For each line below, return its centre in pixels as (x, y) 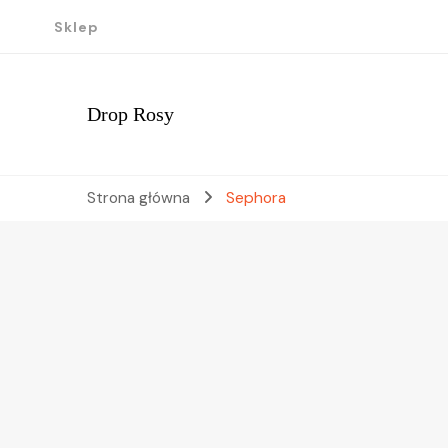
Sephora (255, 198)
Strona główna (138, 198)
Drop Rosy (130, 114)
